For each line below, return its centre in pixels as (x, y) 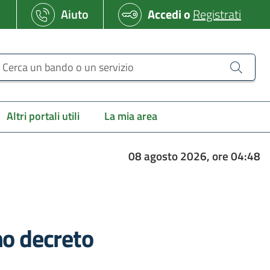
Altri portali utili (43, 116)
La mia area (131, 116)
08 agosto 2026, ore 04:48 (194, 156)
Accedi (165, 14)
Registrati (217, 14)
